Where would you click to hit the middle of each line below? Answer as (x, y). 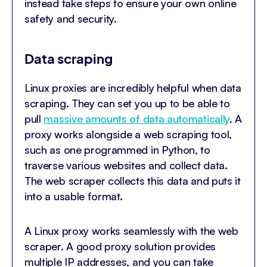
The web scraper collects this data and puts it (133, 181)
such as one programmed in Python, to (117, 150)
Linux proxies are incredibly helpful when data (133, 88)
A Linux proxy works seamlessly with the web (131, 231)
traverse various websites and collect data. (126, 165)
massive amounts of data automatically (136, 119)
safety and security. (71, 19)
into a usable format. (74, 196)
